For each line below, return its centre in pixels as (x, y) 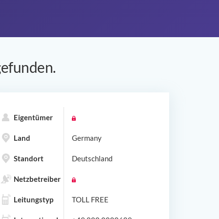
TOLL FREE (90, 199)
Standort (29, 158)
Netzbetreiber (37, 179)
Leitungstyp (33, 199)
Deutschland (92, 158)
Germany (87, 138)
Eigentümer (33, 117)
